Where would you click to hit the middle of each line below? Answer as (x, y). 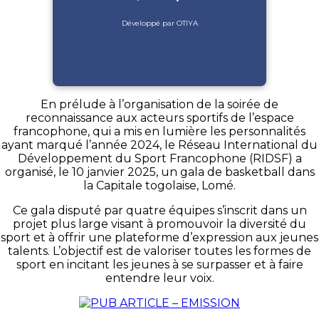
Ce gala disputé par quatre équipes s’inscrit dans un (159, 210)
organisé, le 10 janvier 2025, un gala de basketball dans (159, 172)
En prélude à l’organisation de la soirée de (159, 104)
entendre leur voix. (159, 278)
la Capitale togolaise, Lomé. (159, 185)
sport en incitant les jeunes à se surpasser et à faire (159, 264)
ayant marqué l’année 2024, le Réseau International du (159, 145)
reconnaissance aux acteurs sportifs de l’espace (159, 117)
